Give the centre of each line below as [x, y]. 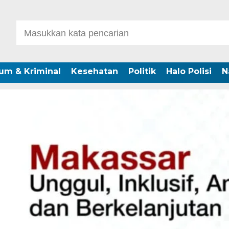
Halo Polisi [189, 71]
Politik [142, 71]
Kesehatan [94, 71]
